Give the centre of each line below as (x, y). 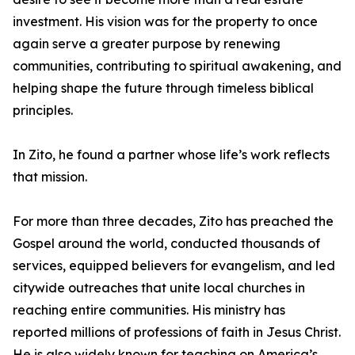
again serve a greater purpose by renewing (147, 44)
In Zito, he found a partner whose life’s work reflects (171, 155)
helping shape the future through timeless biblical (163, 88)
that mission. (50, 177)
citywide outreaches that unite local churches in (159, 288)
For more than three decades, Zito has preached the (173, 221)
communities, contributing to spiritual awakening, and (177, 66)
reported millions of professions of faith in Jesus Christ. (177, 332)
